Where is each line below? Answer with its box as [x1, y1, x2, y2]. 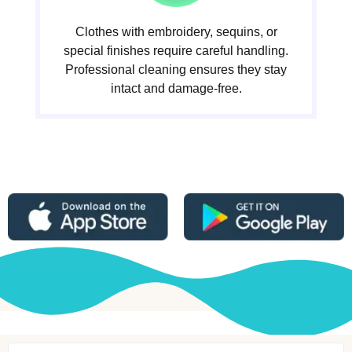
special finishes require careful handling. [64, 44, 288, 58]
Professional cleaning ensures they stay [65, 63, 287, 77]
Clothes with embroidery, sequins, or [75, 25, 277, 39]
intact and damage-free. [110, 82, 242, 96]
